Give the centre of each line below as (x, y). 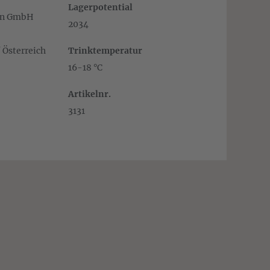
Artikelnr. (89, 94)
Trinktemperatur (105, 51)
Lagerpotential (100, 7)
